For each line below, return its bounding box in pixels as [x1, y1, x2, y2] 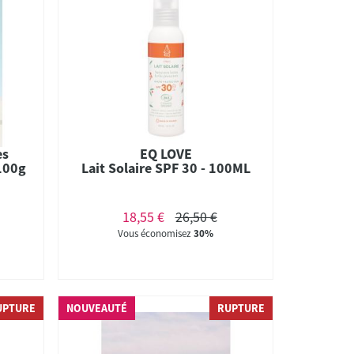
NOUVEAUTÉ [66, 301, 128, 315]
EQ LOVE [139, 144, 192, 163]
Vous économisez [118, 226, 194, 240]
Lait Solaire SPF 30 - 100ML [81, 158, 250, 177]
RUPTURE [217, 301, 265, 315]
